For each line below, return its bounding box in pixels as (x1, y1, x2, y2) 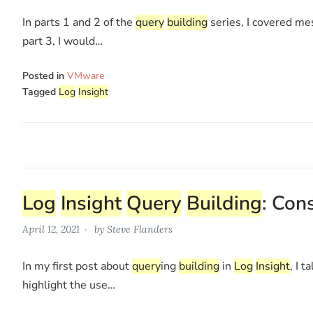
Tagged (22, 85, 59, 99)
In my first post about (22, 258, 132, 274)
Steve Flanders (107, 222, 173, 235)
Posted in (22, 68, 67, 82)
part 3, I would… (22, 33, 103, 49)
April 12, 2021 (22, 222, 80, 235)
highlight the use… (22, 277, 115, 293)
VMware (67, 68, 104, 82)
